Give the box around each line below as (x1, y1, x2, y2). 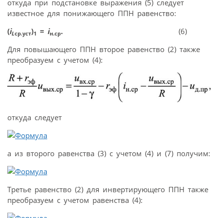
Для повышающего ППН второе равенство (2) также (7, 44, 200, 54)
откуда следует (7, 112, 62, 122)
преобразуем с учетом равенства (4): (7, 195, 143, 205)
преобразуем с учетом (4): (7, 54, 103, 65)
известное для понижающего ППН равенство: (7, 8, 176, 18)
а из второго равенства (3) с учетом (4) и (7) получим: (7, 148, 210, 158)
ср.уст (15, 29, 31, 37)
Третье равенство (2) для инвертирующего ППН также (7, 184, 208, 194)
